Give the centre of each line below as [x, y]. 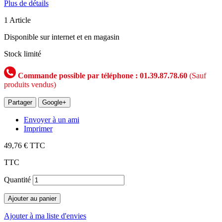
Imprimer [38, 128]
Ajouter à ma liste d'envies [45, 216]
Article [20, 20]
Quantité [17, 179]
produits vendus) [30, 84]
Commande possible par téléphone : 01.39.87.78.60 [102, 75]
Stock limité [23, 54]
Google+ [54, 102]
